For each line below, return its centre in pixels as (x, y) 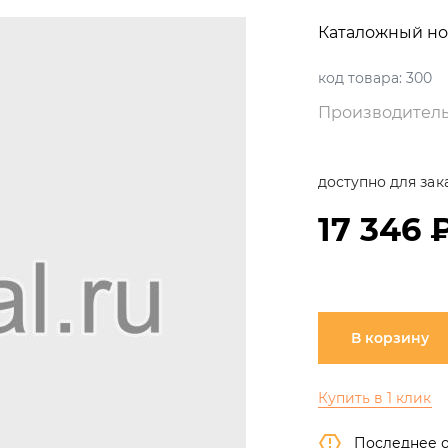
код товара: (360, 78)
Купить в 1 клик (375, 398)
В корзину (390, 338)
